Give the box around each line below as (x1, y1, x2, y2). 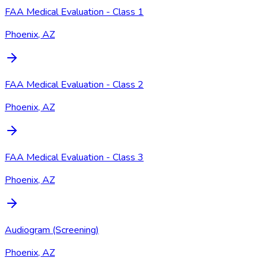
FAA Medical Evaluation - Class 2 (5, 77, 144, 91)
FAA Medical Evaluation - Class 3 (5, 150, 144, 164)
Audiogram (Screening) (5, 223, 99, 237)
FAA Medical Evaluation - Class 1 (5, 5, 144, 18)
